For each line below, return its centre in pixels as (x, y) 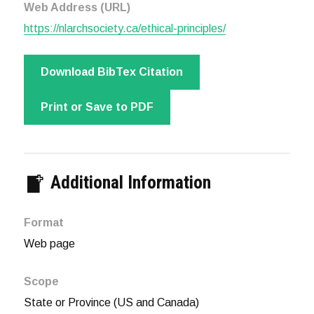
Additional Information (128, 183)
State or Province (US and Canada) (111, 303)
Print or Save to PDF (97, 107)
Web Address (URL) (77, 8)
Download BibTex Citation (111, 72)
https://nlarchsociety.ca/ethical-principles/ (124, 29)
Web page (49, 244)
